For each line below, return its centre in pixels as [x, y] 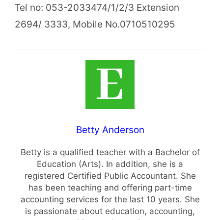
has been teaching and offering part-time [110, 188]
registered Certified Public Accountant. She [110, 176]
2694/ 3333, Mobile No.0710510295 [95, 24]
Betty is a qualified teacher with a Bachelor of [110, 152]
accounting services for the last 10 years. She [110, 200]
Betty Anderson [110, 130]
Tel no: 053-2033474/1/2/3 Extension [97, 7]
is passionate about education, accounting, [110, 211]
